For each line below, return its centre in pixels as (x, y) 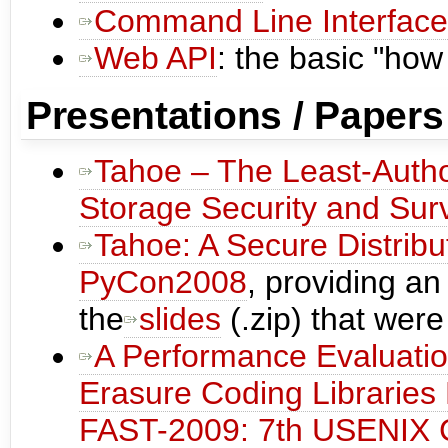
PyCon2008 (163, 282)
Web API (155, 58)
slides (180, 319)
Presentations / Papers (234, 115)
